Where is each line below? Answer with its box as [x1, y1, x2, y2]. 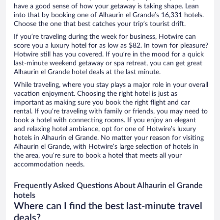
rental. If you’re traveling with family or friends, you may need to [14, 108, 208, 115]
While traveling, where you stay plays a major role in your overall [14, 82, 208, 89]
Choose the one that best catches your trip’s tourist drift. [14, 21, 186, 28]
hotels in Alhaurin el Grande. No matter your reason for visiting [14, 135, 204, 142]
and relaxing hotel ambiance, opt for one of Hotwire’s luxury [14, 126, 196, 133]
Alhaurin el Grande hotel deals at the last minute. [14, 69, 161, 76]
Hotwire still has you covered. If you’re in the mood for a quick [14, 51, 204, 58]
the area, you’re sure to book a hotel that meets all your [14, 152, 182, 160]
